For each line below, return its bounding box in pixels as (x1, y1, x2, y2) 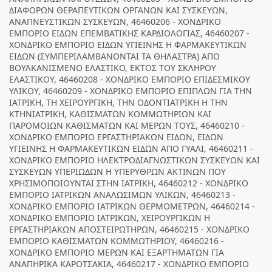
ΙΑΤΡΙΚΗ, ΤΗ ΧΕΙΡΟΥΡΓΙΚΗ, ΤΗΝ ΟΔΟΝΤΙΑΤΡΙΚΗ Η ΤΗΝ (9, 97, 228, 108)
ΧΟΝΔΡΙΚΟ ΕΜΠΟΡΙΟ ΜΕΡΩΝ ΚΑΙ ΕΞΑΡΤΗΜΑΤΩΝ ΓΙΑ (9, 246, 224, 258)
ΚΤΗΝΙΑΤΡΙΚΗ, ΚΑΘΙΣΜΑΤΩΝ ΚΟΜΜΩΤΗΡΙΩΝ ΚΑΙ (9, 108, 211, 120)
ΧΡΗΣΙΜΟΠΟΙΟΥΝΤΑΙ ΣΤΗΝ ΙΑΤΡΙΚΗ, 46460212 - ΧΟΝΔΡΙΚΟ (9, 177, 248, 189)
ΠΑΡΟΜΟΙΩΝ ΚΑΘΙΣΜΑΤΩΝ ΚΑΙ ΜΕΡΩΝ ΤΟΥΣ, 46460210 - (9, 120, 245, 131)
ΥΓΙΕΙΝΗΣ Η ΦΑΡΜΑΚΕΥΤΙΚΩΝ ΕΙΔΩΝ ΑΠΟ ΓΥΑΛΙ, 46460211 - (9, 143, 253, 154)
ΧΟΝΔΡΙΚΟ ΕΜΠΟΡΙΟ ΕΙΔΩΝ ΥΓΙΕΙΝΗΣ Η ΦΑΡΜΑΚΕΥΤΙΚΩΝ (9, 39, 246, 50)
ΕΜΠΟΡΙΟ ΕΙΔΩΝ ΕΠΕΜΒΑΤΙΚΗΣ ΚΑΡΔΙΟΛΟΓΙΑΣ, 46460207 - (9, 27, 250, 39)
